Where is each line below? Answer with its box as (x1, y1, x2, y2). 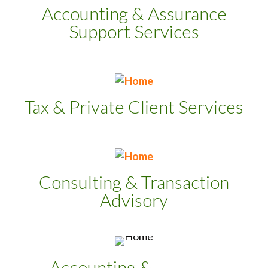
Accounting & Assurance (41, 2, 227, 24)
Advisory (100, 189, 168, 211)
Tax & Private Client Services (25, 96, 243, 117)
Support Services (69, 20, 199, 42)
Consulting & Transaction (39, 171, 229, 193)
